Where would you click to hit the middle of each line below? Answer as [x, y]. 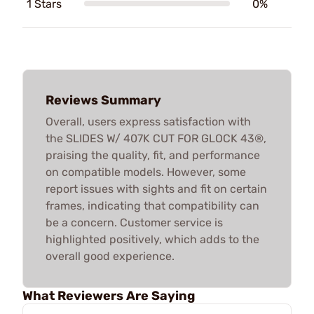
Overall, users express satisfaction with [148, 121]
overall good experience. [110, 256]
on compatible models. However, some [146, 172]
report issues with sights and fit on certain [156, 189]
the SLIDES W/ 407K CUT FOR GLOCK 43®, [156, 138]
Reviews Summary [103, 100]
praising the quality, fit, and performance [153, 155]
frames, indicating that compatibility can [152, 205]
